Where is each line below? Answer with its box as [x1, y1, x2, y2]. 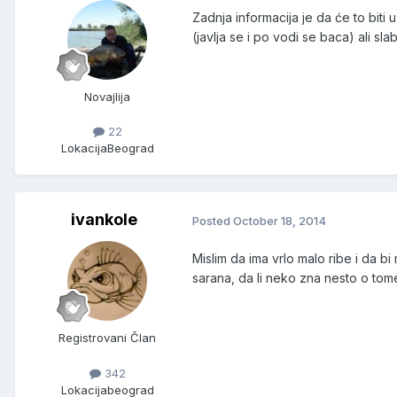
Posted [192, 213, 233, 228]
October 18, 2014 [233, 213, 326, 228]
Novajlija [84, 90, 130, 105]
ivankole [70, 210, 137, 230]
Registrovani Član [58, 331, 156, 346]
